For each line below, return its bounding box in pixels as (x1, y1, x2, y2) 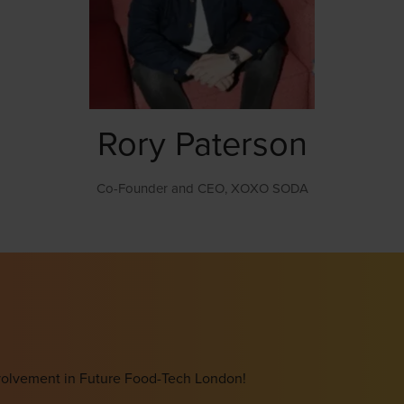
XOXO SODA (230, 178, 308, 198)
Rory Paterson (96, 117, 308, 169)
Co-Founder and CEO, (96, 178, 231, 198)
